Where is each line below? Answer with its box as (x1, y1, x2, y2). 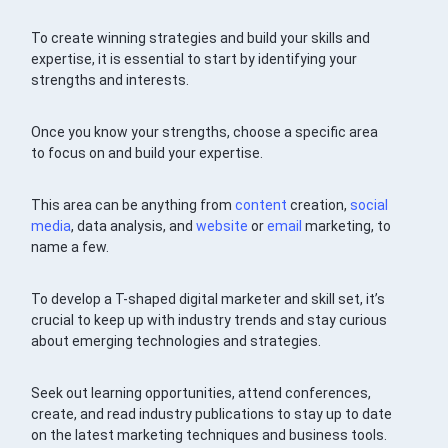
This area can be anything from (31, 196, 236, 213)
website (196, 217, 249, 234)
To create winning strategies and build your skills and (31, 29, 371, 46)
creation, (287, 196, 351, 213)
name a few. (31, 238, 110, 255)
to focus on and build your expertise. (31, 144, 264, 161)
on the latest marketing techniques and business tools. (31, 426, 388, 443)
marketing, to (302, 217, 392, 234)
